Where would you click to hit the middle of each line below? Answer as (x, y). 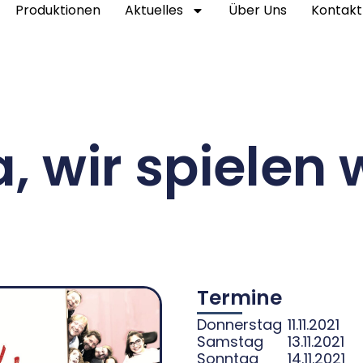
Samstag (230, 342)
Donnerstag (239, 325)
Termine (239, 298)
